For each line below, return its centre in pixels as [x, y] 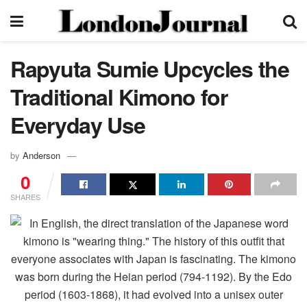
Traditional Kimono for [119, 97]
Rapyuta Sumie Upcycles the [150, 69]
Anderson [41, 155]
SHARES [25, 196]
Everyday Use [78, 125]
